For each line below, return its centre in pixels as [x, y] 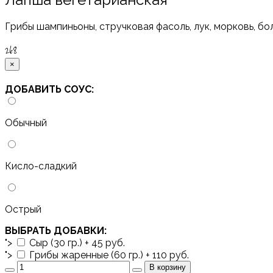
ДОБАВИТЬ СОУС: [49, 89]
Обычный [26, 122]
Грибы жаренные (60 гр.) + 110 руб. [108, 255]
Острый [23, 209]
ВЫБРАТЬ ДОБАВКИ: [56, 230]
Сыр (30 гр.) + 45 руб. [76, 243]
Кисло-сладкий [41, 166]
